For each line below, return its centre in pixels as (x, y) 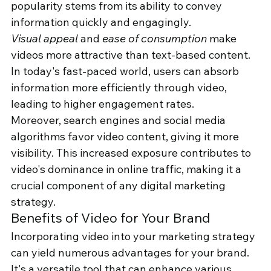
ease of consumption (155, 39)
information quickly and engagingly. (101, 22)
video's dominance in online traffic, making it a (127, 169)
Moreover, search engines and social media (119, 120)
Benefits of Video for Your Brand (111, 218)
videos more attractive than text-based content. (132, 55)
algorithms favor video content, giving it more (126, 137)
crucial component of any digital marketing (119, 186)
